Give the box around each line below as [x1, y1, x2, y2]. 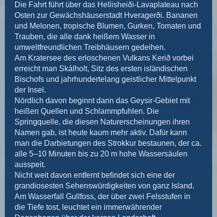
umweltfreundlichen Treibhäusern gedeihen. [15, 43, 168, 51]
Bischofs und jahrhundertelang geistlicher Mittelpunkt [15, 75, 196, 83]
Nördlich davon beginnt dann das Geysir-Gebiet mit [15, 96, 190, 105]
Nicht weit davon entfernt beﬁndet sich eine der [15, 170, 175, 179]
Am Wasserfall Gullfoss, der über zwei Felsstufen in [15, 192, 190, 201]
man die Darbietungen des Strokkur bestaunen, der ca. [15, 139, 201, 147]
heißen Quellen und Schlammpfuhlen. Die [15, 107, 159, 115]
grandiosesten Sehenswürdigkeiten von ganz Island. [15, 181, 194, 190]
